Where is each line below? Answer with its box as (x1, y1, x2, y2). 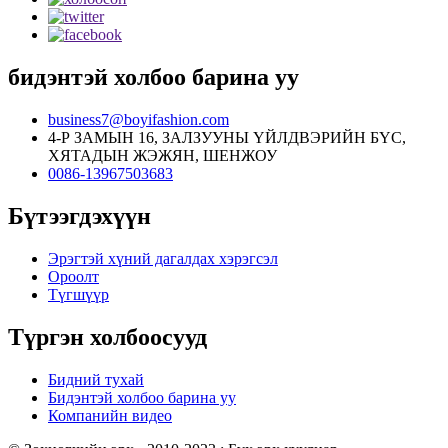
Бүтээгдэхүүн (8, 202, 151, 229)
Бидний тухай (48, 370, 144, 388)
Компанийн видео (48, 406, 172, 424)
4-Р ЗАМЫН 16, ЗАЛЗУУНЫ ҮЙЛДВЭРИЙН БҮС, (48, 128, 406, 146)
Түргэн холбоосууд (8, 323, 207, 350)
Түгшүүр (48, 285, 109, 303)
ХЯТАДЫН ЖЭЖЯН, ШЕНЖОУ (48, 146, 277, 164)
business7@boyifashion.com (48, 110, 229, 128)
